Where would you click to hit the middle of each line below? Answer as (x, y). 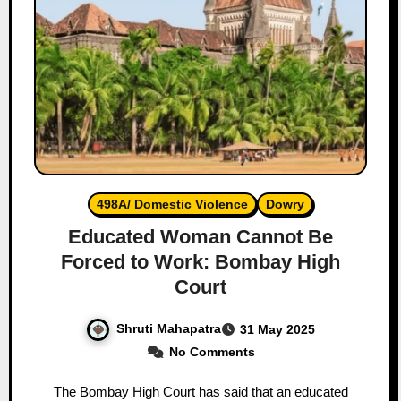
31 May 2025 (277, 329)
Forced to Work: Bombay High (200, 261)
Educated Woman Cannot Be (200, 236)
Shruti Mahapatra (169, 328)
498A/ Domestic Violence (172, 204)
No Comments (212, 351)
